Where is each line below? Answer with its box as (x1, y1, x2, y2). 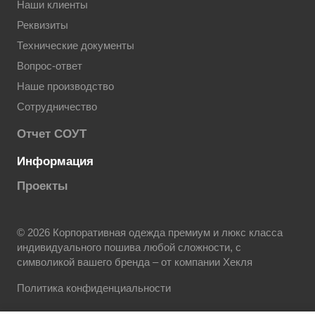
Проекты (17, 179, 68, 193)
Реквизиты (17, 20, 68, 32)
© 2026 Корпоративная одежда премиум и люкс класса (17, 227, 283, 239)
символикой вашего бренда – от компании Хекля (17, 257, 252, 269)
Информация (17, 155, 94, 169)
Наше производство (17, 81, 114, 93)
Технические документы (17, 40, 134, 52)
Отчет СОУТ (17, 127, 86, 141)
